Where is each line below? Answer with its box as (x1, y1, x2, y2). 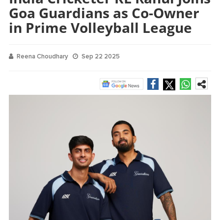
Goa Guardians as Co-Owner (9, 3, 199, 22)
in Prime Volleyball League (9, 18, 192, 37)
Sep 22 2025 (82, 52, 120, 60)
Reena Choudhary (17, 52, 68, 60)
